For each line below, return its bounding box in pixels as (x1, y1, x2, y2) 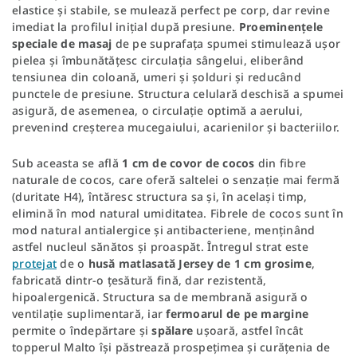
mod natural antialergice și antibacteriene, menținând (12, 222, 316, 237)
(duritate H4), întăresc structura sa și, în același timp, (12, 188, 308, 204)
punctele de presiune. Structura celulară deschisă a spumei (12, 85, 344, 101)
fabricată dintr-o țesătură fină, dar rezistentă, (12, 272, 266, 288)
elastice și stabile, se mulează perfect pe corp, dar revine (12, 2, 330, 18)
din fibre (254, 155, 306, 171)
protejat (12, 255, 57, 271)
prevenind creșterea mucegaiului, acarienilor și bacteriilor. (12, 119, 339, 135)
